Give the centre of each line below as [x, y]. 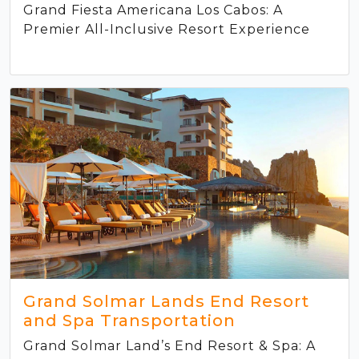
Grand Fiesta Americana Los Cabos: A [153, 10]
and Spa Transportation [129, 320]
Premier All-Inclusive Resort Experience [167, 30]
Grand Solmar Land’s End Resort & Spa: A [169, 345]
